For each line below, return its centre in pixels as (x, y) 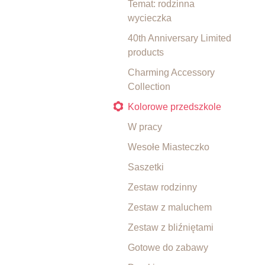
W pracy (145, 127)
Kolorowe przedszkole (174, 107)
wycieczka (150, 18)
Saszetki (146, 167)
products (146, 52)
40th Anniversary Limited (180, 38)
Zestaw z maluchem (170, 207)
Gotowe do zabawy (168, 248)
